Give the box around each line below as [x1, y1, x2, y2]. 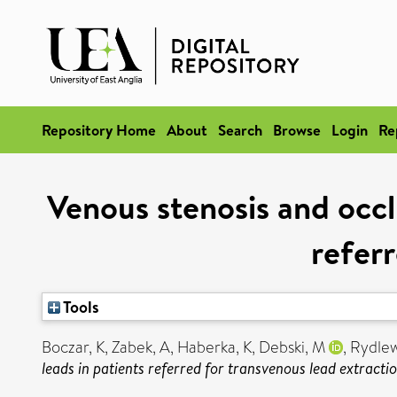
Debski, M [259, 336, 325, 359]
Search [218, 120, 262, 140]
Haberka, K [177, 336, 252, 359]
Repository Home [42, 120, 156, 140]
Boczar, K [42, 336, 105, 359]
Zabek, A [112, 336, 170, 359]
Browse [273, 120, 321, 140]
